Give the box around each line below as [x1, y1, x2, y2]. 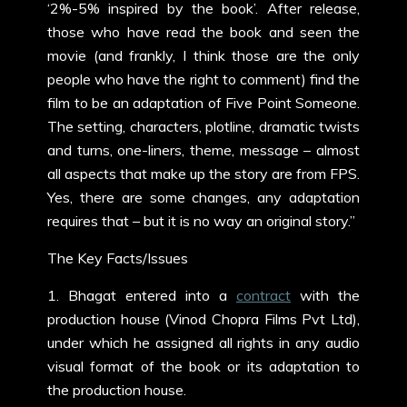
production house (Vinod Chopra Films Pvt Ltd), [47, 310, 360, 328]
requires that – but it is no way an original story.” [47, 212, 355, 230]
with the [291, 286, 360, 304]
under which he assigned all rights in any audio [47, 333, 360, 352]
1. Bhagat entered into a [47, 286, 236, 304]
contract [236, 286, 291, 304]
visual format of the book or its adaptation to [47, 357, 360, 375]
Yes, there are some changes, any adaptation [47, 188, 360, 206]
